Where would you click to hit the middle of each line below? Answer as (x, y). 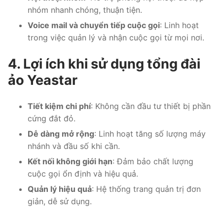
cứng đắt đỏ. (52, 118)
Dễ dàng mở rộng (61, 133)
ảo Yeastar (43, 80)
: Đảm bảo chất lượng (153, 161)
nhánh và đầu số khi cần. (74, 146)
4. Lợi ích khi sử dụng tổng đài (104, 64)
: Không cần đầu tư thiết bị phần (151, 106)
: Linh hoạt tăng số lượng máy (150, 133)
